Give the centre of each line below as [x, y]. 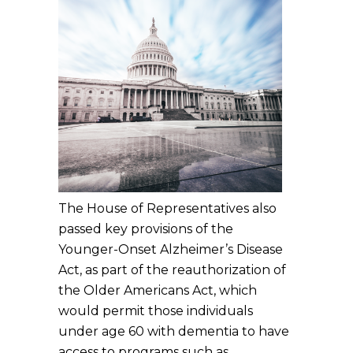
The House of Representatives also [167, 208]
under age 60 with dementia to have [174, 331]
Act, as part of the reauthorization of [172, 269]
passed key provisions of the [146, 229]
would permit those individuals [156, 310]
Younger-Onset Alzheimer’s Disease [171, 249]
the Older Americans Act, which [158, 290]
